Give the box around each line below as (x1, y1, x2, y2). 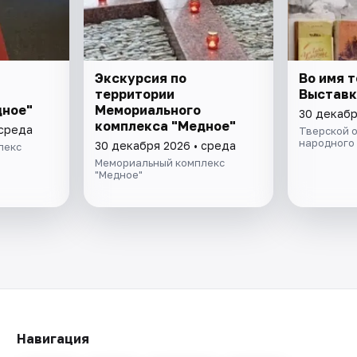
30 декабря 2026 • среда (95, 138, 237, 152)
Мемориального (95, 101, 202, 118)
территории (95, 85, 175, 102)
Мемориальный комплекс (95, 155, 226, 169)
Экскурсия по (95, 69, 187, 86)
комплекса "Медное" (95, 117, 237, 134)
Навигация (16, 331, 89, 347)
